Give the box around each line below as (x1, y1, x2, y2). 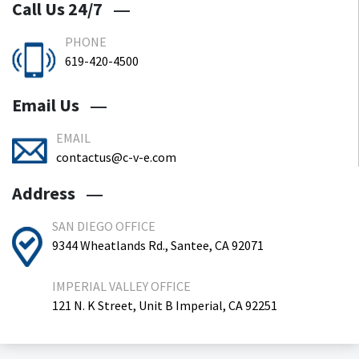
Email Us (12, 94, 83, 116)
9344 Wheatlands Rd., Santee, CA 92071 (52, 237, 264, 253)
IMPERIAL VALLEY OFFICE (52, 278, 191, 294)
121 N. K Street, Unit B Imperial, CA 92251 (52, 297, 277, 313)
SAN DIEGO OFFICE (52, 218, 155, 234)
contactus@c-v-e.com (56, 149, 176, 165)
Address (12, 182, 79, 204)
